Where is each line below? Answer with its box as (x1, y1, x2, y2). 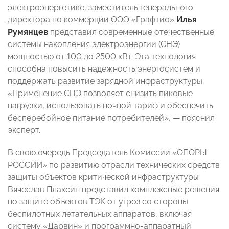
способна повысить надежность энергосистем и (8, 64, 200, 74)
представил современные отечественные (48, 27, 214, 37)
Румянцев (8, 27, 48, 37)
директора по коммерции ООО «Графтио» (8, 15, 176, 25)
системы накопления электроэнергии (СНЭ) (8, 39, 180, 50)
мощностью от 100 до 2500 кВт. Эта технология (8, 52, 196, 62)
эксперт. (8, 125, 40, 135)
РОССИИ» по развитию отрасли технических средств (8, 160, 220, 170)
